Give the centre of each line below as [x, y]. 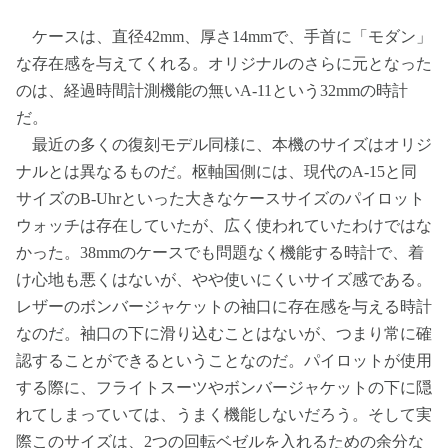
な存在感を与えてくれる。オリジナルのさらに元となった [224, 63]
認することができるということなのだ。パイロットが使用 [224, 360]
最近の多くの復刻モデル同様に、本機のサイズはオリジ [224, 144]
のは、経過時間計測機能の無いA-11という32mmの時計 [212, 90]
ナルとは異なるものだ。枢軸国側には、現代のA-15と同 [216, 171]
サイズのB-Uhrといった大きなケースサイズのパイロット [220, 198]
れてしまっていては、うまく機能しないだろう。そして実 [224, 414]
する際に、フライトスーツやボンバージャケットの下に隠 [224, 387]
